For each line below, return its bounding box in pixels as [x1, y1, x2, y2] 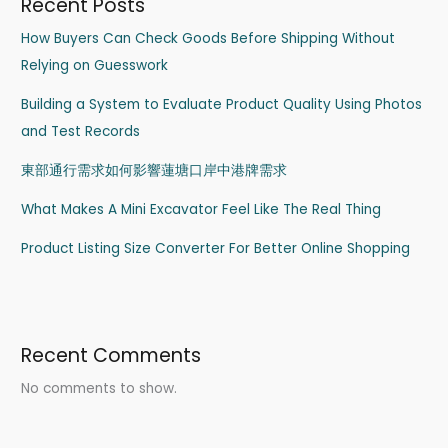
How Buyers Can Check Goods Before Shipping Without [21, 28, 396, 48]
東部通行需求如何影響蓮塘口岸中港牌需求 [21, 160, 288, 180]
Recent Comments [21, 342, 202, 370]
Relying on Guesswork [21, 55, 169, 75]
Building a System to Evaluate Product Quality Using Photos [21, 94, 423, 114]
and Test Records [21, 121, 141, 141]
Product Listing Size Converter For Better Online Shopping [21, 238, 411, 258]
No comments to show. [21, 379, 178, 399]
